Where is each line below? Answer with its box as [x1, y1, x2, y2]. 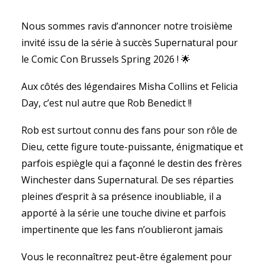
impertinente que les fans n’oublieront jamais [21, 223, 223, 236]
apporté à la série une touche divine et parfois [21, 206, 226, 219]
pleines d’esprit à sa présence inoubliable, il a [21, 190, 221, 203]
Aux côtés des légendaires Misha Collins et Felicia [21, 80, 238, 93]
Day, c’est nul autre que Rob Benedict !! [21, 96, 192, 109]
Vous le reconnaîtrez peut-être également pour [21, 250, 232, 263]
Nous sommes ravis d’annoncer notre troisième [21, 20, 232, 33]
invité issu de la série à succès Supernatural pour [21, 36, 238, 49]
